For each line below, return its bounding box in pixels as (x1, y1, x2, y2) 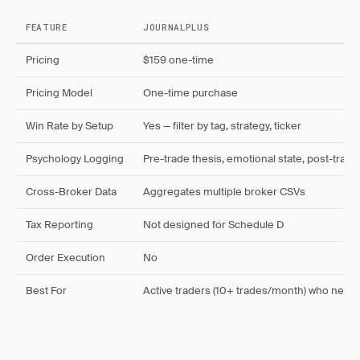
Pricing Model (26, 86, 92, 100)
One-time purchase (143, 86, 238, 100)
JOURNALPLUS (143, 21, 210, 33)
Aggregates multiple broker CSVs (143, 185, 305, 198)
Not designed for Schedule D (143, 218, 284, 231)
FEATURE (26, 21, 67, 33)
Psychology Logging (26, 152, 124, 166)
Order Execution (26, 251, 105, 264)
